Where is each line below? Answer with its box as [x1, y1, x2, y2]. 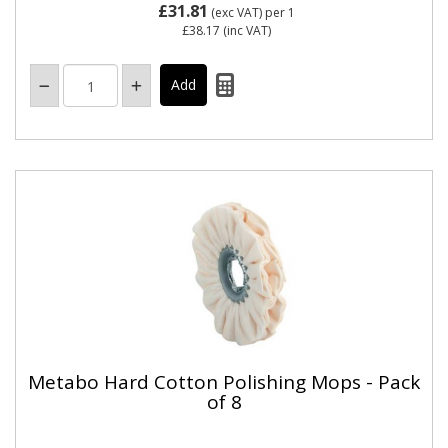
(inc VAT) [219, 22, 271, 39]
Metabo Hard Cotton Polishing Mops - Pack [28, 368, 420, 395]
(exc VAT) [207, 4, 265, 21]
